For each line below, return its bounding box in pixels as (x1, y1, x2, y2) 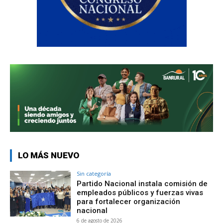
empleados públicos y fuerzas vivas (77, 188, 204, 197)
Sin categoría (77, 169, 111, 177)
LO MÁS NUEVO (18, 150, 79, 160)
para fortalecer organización (77, 197, 181, 206)
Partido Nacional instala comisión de (77, 179, 208, 188)
